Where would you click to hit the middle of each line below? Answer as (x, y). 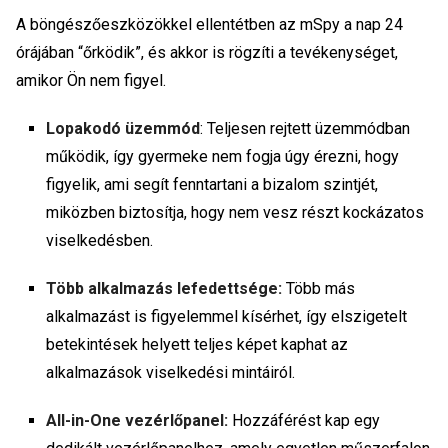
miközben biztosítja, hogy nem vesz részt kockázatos (235, 212)
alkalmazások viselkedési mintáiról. (172, 372)
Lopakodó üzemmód (123, 128)
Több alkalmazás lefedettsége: (164, 288)
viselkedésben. (101, 240)
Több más (318, 288)
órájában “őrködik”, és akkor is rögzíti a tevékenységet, (207, 52)
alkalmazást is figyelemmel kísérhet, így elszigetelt (226, 316)
